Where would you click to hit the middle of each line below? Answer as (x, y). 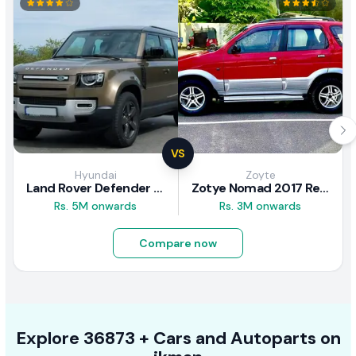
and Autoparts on (266, 339)
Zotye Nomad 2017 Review (324, 188)
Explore (47, 339)
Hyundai (95, 175)
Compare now (178, 244)
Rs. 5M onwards (96, 206)
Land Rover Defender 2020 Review (158, 188)
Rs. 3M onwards (261, 206)
